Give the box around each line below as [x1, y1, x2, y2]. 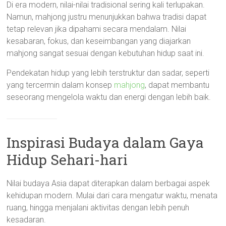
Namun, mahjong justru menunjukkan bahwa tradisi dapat [7, 12, 207, 22]
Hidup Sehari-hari [7, 150, 128, 169]
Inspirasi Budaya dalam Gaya [7, 133, 204, 152]
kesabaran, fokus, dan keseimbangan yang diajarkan [7, 36, 191, 46]
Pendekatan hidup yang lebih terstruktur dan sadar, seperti [7, 68, 210, 78]
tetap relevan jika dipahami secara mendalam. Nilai [7, 24, 187, 34]
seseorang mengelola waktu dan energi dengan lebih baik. [7, 92, 211, 102]
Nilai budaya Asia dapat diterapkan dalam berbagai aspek [7, 178, 210, 188]
